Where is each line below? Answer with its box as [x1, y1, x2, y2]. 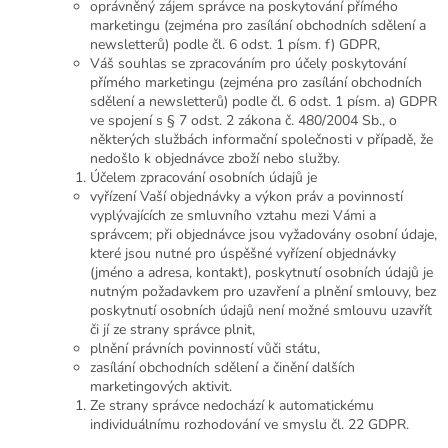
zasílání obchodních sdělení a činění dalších [90, 358, 355, 378]
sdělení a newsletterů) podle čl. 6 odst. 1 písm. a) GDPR [90, 92, 437, 112]
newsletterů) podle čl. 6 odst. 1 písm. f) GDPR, [90, 35, 380, 55]
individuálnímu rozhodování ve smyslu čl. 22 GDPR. [90, 415, 417, 435]
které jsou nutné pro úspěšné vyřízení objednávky [90, 244, 396, 264]
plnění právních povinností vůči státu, [90, 339, 320, 359]
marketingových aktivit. [90, 377, 232, 397]
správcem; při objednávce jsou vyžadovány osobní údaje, [90, 225, 437, 245]
